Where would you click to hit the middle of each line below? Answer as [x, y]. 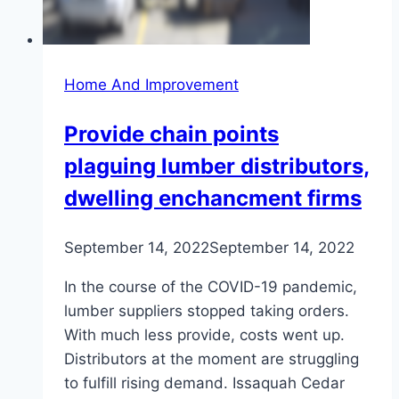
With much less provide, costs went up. [204, 334]
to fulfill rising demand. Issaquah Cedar [204, 383]
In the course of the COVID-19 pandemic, [211, 286]
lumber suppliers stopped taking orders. [207, 310]
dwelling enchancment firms [213, 198]
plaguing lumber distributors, [217, 166]
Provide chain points [171, 134]
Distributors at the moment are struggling [212, 358]
